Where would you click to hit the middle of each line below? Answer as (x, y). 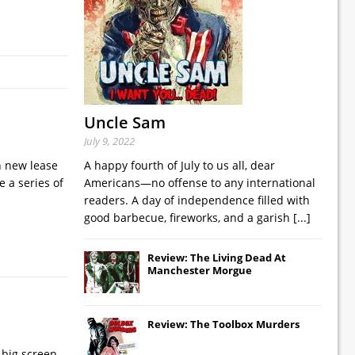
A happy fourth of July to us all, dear (179, 165)
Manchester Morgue (200, 270)
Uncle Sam (125, 122)
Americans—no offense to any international (200, 182)
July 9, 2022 (109, 141)
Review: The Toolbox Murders (223, 324)
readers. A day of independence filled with (197, 200)
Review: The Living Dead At (217, 257)
